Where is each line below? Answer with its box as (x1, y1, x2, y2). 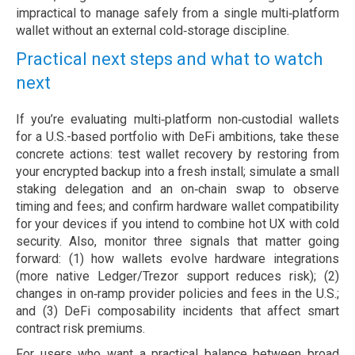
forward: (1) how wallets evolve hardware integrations (16, 251, 339, 267)
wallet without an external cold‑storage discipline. (16, 23, 289, 39)
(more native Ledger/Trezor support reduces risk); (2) (16, 269, 339, 284)
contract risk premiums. (16, 321, 145, 337)
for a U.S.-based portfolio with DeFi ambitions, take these (16, 129, 339, 145)
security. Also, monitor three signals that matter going (16, 234, 339, 250)
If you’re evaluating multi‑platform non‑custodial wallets (16, 112, 339, 128)
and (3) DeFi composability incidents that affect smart (16, 303, 339, 319)
